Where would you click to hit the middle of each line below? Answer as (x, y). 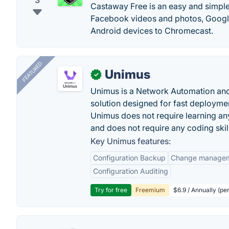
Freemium (150, 190)
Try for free (111, 190)
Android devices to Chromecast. (152, 31)
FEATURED (32, 72)
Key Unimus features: (131, 141)
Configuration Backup (129, 158)
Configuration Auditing (131, 171)
